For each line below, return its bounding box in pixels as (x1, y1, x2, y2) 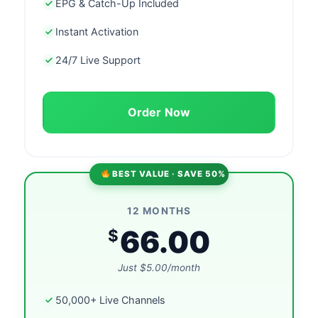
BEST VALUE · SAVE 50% (110, 168, 226, 179)
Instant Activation (55, 25, 138, 38)
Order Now (127, 104, 191, 119)
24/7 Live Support (55, 53, 141, 66)
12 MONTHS (127, 204, 191, 216)
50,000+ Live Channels (55, 293, 165, 306)
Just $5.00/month (118, 261, 200, 273)
